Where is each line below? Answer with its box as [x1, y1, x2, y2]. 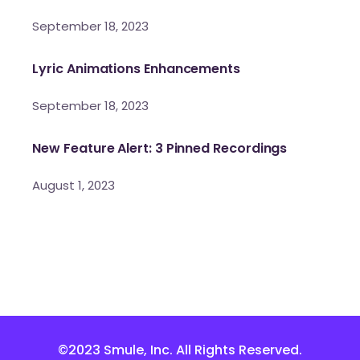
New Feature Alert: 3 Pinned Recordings [32, 138, 288, 157]
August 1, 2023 [32, 176, 116, 194]
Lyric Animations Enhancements [32, 59, 240, 78]
